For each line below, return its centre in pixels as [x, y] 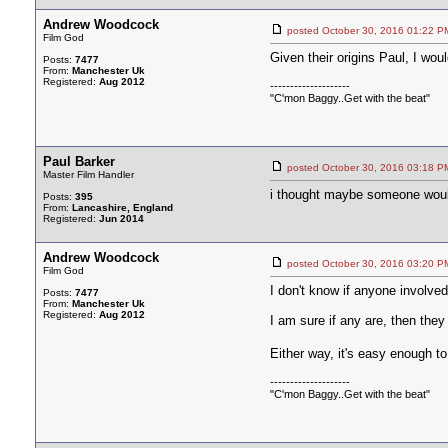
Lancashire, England [122, 207]
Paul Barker [79, 161]
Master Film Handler [88, 174]
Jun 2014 [121, 218]
